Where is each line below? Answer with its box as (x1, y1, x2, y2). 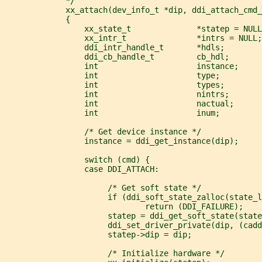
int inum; (5, 108, 220, 118)
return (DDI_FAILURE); (5, 201, 243, 211)
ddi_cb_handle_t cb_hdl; (5, 51, 229, 61)
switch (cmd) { (5, 154, 150, 164)
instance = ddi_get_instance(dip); (5, 136, 239, 146)
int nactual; (5, 98, 234, 108)
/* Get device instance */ (5, 126, 201, 136)
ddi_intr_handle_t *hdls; (5, 42, 225, 52)
